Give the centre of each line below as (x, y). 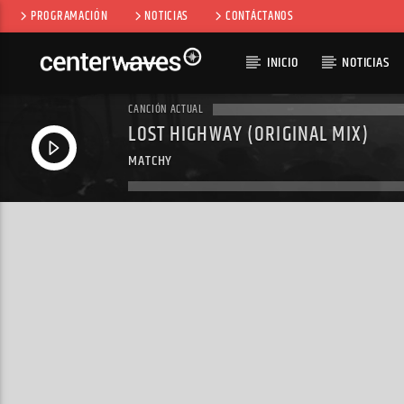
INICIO (282, 63)
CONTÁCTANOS (260, 16)
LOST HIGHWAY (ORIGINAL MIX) (248, 135)
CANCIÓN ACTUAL (166, 110)
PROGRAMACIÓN (69, 16)
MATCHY (151, 161)
